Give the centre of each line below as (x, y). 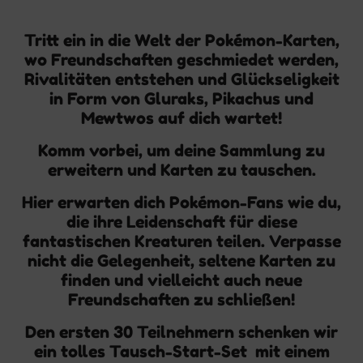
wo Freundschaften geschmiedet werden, (181, 60)
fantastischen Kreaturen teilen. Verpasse (181, 241)
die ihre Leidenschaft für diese (181, 222)
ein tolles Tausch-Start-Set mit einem (181, 352)
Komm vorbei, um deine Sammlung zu (181, 151)
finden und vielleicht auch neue (181, 280)
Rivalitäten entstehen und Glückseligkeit (181, 79)
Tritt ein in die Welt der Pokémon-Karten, (181, 41)
